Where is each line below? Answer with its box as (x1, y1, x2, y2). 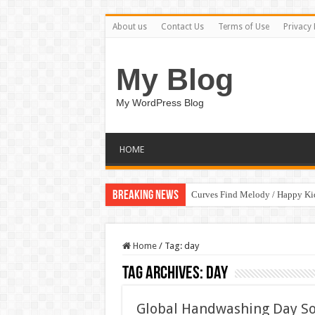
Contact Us (160, 22, 204, 32)
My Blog (115, 63, 233, 96)
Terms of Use (217, 22, 269, 32)
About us (112, 22, 147, 32)
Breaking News (112, 189, 179, 202)
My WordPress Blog (115, 97, 204, 108)
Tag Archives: (122, 264, 206, 283)
